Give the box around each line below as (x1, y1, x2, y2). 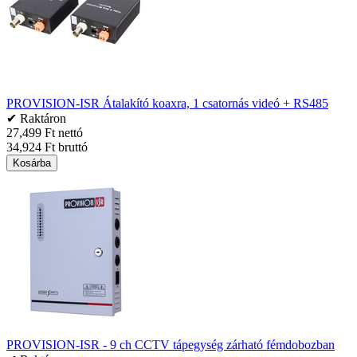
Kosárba (13, 156, 51, 169)
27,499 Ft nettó (6, 125, 83, 139)
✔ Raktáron (6, 111, 66, 125)
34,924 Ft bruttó (6, 139, 88, 154)
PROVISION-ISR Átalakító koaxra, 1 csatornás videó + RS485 (6, 96, 328, 110)
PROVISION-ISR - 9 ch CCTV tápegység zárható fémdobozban (6, 337, 335, 351)
